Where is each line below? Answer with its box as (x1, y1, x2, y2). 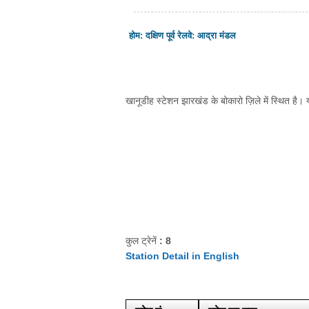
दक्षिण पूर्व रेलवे (146, 30, 192, 41)
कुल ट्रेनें (126, 235, 159, 246)
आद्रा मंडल (197, 30, 236, 41)
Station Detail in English (126, 250, 239, 261)
